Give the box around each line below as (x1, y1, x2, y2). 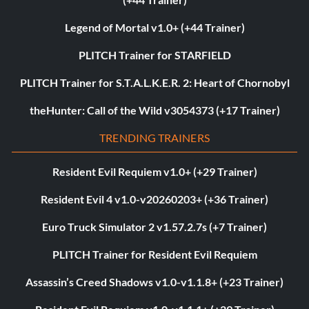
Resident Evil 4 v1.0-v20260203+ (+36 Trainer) (41, 192, 268, 206)
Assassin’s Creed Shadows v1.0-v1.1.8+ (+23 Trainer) (26, 275, 283, 289)
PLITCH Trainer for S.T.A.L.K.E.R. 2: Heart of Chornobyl (19, 76, 290, 90)
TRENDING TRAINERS (99, 131, 210, 145)
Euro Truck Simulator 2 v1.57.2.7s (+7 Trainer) (42, 220, 267, 234)
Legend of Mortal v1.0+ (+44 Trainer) (64, 21, 245, 34)
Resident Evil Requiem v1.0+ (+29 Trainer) (52, 165, 257, 179)
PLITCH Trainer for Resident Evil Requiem (52, 248, 257, 261)
